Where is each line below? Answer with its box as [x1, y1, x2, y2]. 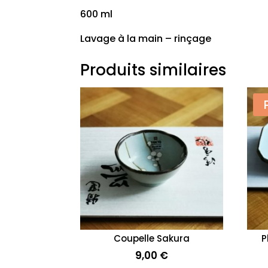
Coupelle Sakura [113, 232, 190, 245]
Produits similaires [80, 59, 227, 81]
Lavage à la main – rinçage [80, 31, 212, 45]
